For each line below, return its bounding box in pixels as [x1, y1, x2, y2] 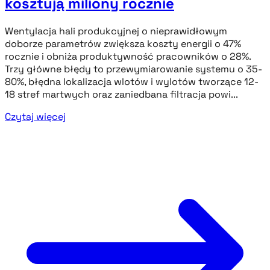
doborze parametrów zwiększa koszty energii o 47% [5, 37, 241, 51]
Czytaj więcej [5, 110, 66, 124]
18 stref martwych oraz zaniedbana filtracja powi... [5, 88, 238, 101]
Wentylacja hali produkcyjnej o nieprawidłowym [5, 25, 227, 38]
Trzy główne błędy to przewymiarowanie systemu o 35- [5, 63, 262, 76]
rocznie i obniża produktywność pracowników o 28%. [5, 50, 251, 63]
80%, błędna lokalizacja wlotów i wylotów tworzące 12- [5, 75, 259, 89]
